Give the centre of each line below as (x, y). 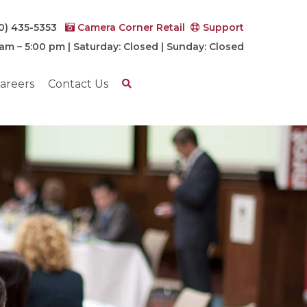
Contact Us (78, 84)
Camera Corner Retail (130, 27)
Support (222, 27)
